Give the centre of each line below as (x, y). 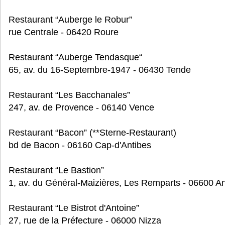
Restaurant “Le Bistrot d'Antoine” (74, 208)
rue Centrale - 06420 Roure (64, 32)
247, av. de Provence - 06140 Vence (81, 107)
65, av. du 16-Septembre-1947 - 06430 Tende (100, 70)
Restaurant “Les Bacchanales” (69, 95)
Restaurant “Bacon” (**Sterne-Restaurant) (92, 133)
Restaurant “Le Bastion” (56, 170)
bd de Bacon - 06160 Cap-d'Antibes (80, 145)
